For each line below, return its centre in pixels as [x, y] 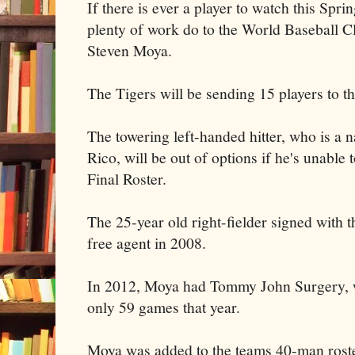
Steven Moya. [130, 50]
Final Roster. [127, 178]
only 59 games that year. [164, 307]
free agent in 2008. [147, 242]
